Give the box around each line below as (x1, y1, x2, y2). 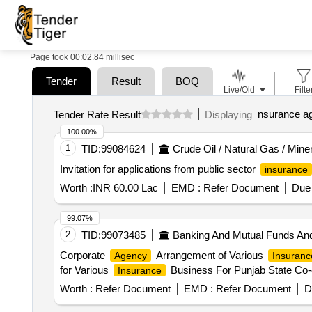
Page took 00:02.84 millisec (30, 52, 134, 62)
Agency (114, 250, 147, 261)
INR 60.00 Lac (92, 182, 158, 194)
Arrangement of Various (153, 249, 266, 261)
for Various (59, 264, 111, 276)
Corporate (59, 249, 108, 261)
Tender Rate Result (53, 108, 141, 120)
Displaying (204, 108, 258, 120)
